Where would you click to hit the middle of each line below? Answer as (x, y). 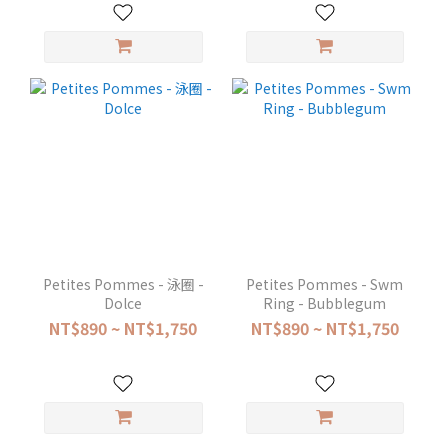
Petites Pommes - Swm (325, 283)
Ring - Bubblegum (325, 302)
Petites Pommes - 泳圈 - (123, 283)
